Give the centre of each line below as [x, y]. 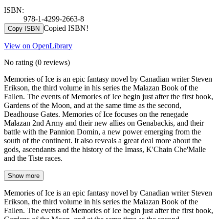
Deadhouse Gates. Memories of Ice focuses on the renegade [96, 114]
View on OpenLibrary [38, 45]
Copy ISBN [24, 28]
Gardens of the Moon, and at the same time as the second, [93, 105]
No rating [19, 62]
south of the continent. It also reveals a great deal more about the [103, 140]
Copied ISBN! [66, 28]
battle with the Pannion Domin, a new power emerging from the [102, 131]
